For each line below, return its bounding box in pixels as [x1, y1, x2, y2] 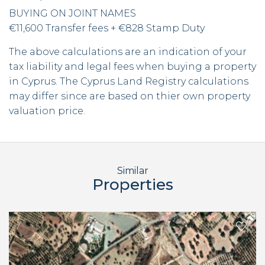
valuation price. [9, 105, 85, 117]
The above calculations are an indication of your [9, 46, 247, 57]
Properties [92, 175, 173, 194]
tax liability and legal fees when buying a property [9, 61, 256, 72]
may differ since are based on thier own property [9, 91, 250, 102]
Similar [117, 165, 148, 176]
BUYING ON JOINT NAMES [9, 8, 136, 19]
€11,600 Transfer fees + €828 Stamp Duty [9, 22, 205, 34]
